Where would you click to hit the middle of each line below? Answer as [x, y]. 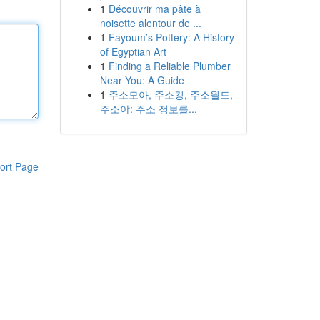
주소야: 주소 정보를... [148, 109]
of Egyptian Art [133, 51]
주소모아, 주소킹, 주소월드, [170, 94]
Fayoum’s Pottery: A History [171, 37]
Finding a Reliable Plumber [169, 66]
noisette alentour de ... [150, 23]
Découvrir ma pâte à [154, 9]
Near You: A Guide [142, 80]
